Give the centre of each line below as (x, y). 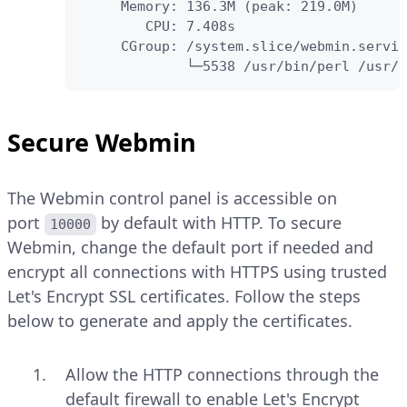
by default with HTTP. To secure (222, 223)
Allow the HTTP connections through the (222, 375)
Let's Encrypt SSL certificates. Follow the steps (184, 297)
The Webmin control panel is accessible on (172, 199)
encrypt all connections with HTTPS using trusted (197, 272)
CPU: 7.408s (158, 27)
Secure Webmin (102, 143)
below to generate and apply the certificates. (180, 321)
